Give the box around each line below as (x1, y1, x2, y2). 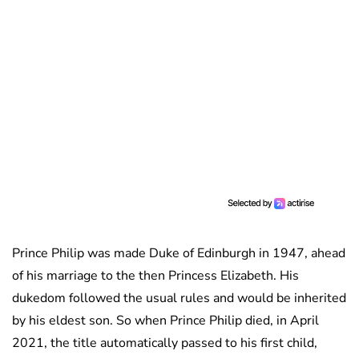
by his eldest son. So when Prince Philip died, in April (12, 311, 319, 329)
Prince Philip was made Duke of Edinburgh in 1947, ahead (12, 244, 345, 262)
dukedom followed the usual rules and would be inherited (12, 288, 346, 307)
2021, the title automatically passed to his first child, (12, 333, 317, 352)
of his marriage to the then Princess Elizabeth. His (12, 266, 299, 284)
